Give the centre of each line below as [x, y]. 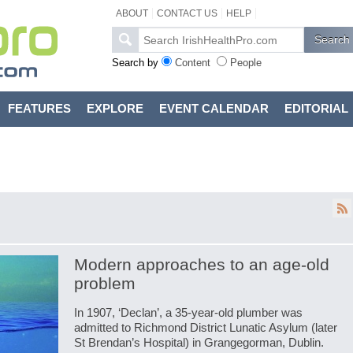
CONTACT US [187, 13]
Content [192, 63]
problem [104, 283]
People [245, 63]
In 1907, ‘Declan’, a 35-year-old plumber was [188, 312]
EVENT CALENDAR [214, 108]
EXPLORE [115, 108]
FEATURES [39, 108]
